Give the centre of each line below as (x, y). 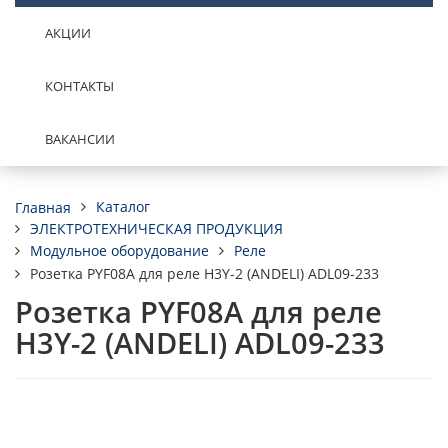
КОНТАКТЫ (79, 86)
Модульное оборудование (119, 250)
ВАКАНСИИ (80, 139)
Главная (43, 207)
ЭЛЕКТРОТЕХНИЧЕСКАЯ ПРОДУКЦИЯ (156, 228)
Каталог (123, 206)
